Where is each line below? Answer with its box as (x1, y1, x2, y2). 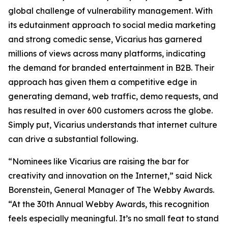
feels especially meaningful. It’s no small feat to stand (8, 213, 219, 223)
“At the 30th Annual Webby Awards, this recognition (8, 199, 209, 209)
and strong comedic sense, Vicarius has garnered (8, 34, 202, 44)
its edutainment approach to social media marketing (8, 20, 216, 30)
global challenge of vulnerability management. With (8, 6, 213, 16)
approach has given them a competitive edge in (8, 77, 197, 87)
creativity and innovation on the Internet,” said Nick (8, 170, 212, 181)
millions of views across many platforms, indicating (8, 48, 206, 59)
